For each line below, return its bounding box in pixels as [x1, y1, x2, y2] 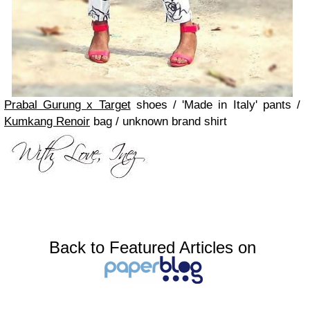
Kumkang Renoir [4, 115, 90, 129]
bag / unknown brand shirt [90, 115, 230, 129]
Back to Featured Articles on [48, 238, 256, 257]
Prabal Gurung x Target [4, 98, 131, 112]
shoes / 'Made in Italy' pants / [130, 98, 301, 112]
